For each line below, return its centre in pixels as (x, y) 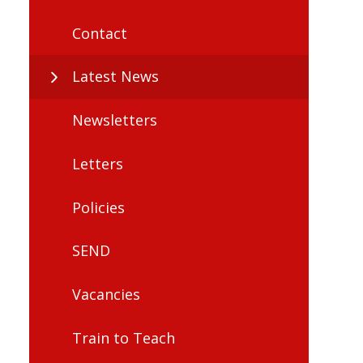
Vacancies (106, 295)
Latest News (115, 77)
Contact (100, 33)
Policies (98, 207)
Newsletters (115, 120)
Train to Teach (124, 337)
